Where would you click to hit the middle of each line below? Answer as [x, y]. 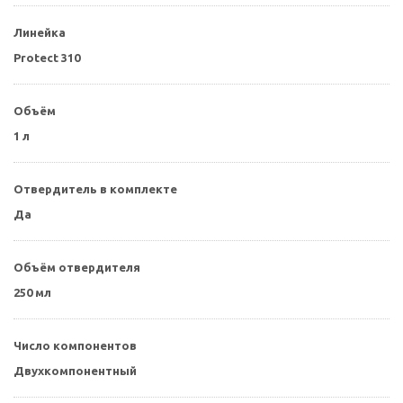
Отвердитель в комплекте [95, 189]
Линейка [40, 33]
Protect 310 [47, 58]
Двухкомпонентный [75, 371]
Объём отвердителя [77, 268]
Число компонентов [75, 346]
